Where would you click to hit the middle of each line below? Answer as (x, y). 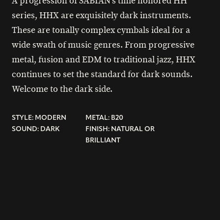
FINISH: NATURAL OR (120, 129)
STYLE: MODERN (39, 118)
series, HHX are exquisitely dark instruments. (101, 15)
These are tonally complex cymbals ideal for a (101, 30)
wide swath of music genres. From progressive (103, 45)
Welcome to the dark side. (62, 89)
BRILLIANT (103, 140)
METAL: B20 (104, 118)
